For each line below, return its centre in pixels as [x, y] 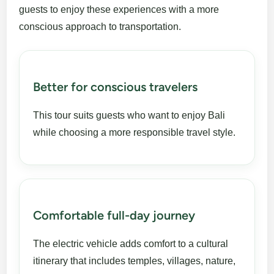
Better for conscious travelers [116, 87]
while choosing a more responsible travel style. [135, 133]
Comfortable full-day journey [114, 216]
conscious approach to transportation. [100, 27]
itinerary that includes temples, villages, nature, [135, 261]
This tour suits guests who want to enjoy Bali [129, 116]
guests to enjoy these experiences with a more [119, 10]
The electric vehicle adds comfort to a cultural [131, 244]
